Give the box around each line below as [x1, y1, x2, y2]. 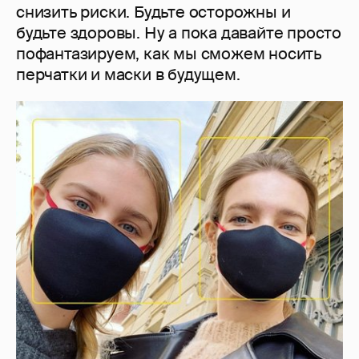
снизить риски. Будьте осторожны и [16, 2, 291, 23]
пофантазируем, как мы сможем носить [16, 43, 321, 65]
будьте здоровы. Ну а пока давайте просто [16, 22, 341, 44]
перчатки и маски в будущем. [16, 64, 240, 86]
